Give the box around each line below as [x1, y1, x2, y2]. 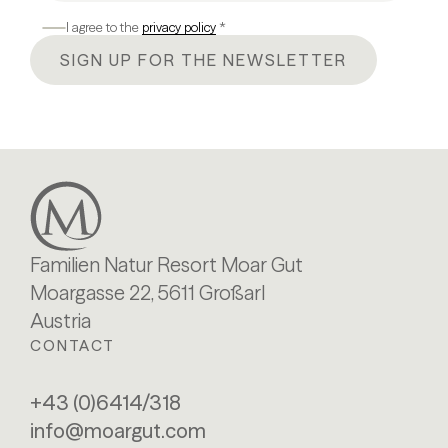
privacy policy [142, 19, 216, 35]
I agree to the [66, 19, 142, 35]
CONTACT [30, 335, 115, 355]
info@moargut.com [30, 417, 206, 443]
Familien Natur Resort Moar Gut [30, 251, 303, 277]
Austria [30, 307, 91, 333]
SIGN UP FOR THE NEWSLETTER [60, 50, 347, 70]
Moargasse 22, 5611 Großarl [30, 279, 265, 305]
